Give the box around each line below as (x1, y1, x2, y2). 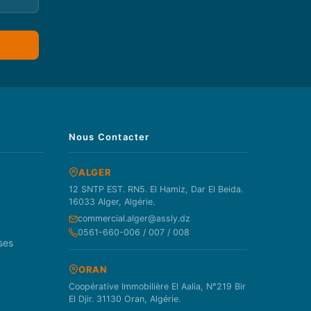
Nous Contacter (68, 131, 150, 143)
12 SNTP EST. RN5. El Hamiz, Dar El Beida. (68, 184, 243, 195)
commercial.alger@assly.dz (77, 213, 190, 224)
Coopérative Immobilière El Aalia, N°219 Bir (68, 281, 246, 292)
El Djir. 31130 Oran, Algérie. (68, 294, 180, 305)
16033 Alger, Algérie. (68, 196, 155, 208)
